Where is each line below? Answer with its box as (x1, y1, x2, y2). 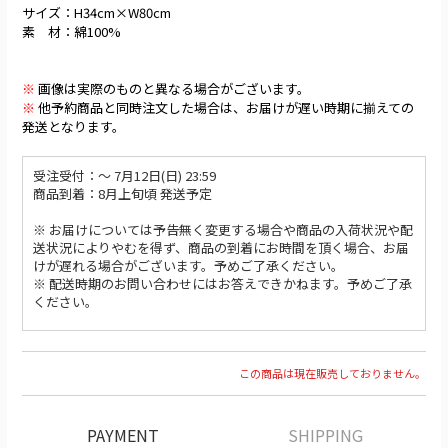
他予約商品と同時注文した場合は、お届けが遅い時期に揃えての (35, 98, 414, 117)
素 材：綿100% (22, 22, 121, 41)
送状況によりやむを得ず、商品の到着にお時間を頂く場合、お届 (33, 238, 409, 257)
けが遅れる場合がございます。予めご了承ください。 (33, 256, 344, 275)
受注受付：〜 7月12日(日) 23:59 (33, 166, 216, 185)
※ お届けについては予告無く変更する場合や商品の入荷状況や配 (33, 220, 413, 239)
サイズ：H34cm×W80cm (22, 3, 171, 22)
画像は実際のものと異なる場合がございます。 (35, 79, 310, 98)
